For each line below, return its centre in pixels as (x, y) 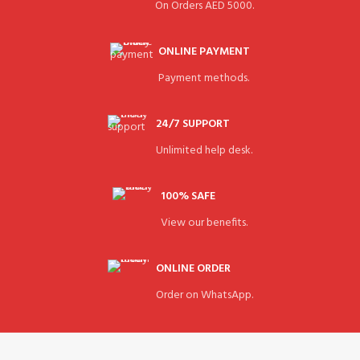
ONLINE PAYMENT (204, 51)
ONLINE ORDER (193, 268)
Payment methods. (204, 78)
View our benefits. (204, 223)
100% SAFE (188, 196)
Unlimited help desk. (204, 150)
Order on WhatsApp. (204, 295)
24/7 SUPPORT (193, 124)
